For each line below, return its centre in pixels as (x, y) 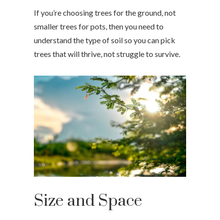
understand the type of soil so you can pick (105, 40)
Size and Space (88, 201)
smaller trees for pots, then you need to (99, 26)
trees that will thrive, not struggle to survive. (107, 54)
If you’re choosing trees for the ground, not (105, 12)
